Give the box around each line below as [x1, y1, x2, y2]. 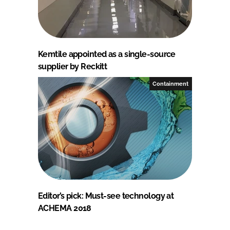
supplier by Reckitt [38, 61, 107, 71]
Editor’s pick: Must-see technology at [38, 190, 174, 201]
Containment [152, 80, 189, 87]
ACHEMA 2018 [38, 203, 91, 213]
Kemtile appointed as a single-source [38, 49, 176, 59]
